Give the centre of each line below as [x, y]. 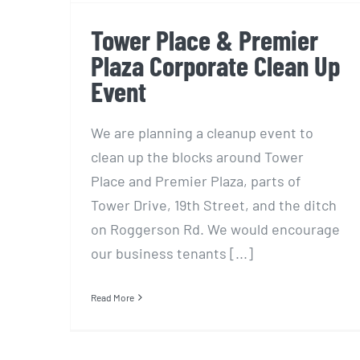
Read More [112, 297]
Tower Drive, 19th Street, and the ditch [214, 205]
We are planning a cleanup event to [202, 132]
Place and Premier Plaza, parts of [196, 180]
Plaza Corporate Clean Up [215, 65]
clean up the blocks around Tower [197, 156]
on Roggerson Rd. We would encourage [215, 229]
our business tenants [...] [172, 253]
